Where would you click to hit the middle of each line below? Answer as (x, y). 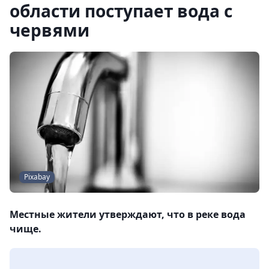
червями (50, 30)
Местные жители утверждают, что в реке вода (128, 215)
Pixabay (37, 177)
